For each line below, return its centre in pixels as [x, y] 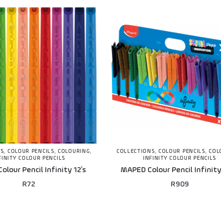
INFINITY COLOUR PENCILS [180, 159]
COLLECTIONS [135, 152]
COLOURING [74, 152]
